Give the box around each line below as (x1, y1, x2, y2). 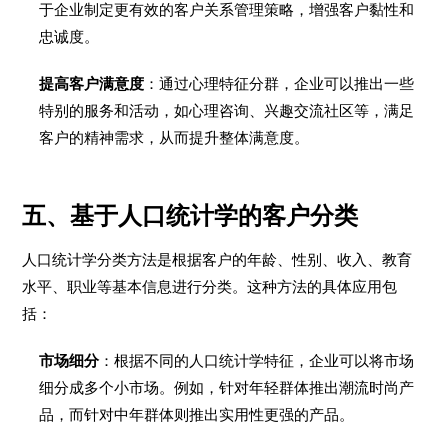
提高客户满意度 (39, 75, 145, 92)
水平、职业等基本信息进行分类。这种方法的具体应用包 (22, 278, 398, 295)
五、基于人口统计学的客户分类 (22, 202, 359, 229)
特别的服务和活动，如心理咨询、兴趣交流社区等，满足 (39, 102, 415, 119)
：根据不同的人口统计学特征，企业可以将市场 (99, 352, 415, 369)
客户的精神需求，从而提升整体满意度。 (39, 129, 310, 146)
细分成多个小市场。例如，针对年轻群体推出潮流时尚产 (39, 379, 415, 396)
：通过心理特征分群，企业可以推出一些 (144, 75, 415, 92)
